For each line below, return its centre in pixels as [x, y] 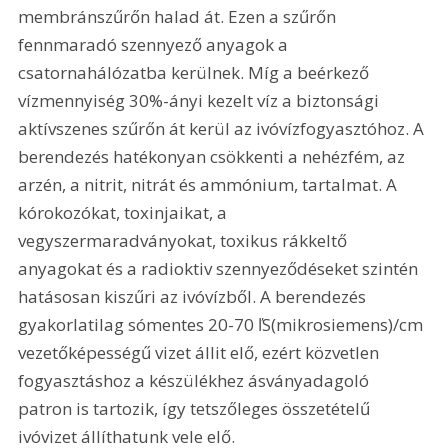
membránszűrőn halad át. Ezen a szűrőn [179, 16]
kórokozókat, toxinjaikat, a [125, 212]
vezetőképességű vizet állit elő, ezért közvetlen [201, 352]
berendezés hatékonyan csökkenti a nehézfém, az [214, 156]
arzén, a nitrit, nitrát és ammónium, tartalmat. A [210, 184]
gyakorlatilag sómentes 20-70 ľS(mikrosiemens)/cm [223, 324]
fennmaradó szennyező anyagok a [155, 44]
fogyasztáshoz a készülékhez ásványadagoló [196, 380]
